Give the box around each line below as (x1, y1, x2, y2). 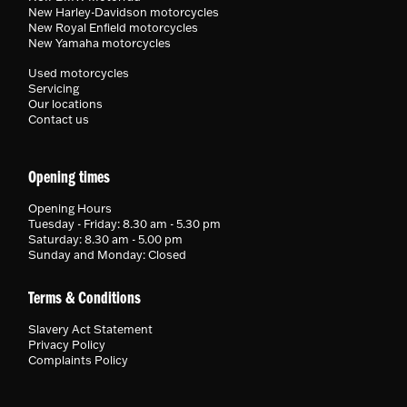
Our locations (28, 96, 103, 112)
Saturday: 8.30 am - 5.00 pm (28, 232, 183, 247)
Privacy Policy (28, 337, 105, 352)
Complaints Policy (28, 352, 128, 368)
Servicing (28, 81, 79, 96)
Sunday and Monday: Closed (28, 247, 186, 263)
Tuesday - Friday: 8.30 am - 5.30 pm (28, 216, 221, 232)
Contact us (28, 112, 89, 127)
